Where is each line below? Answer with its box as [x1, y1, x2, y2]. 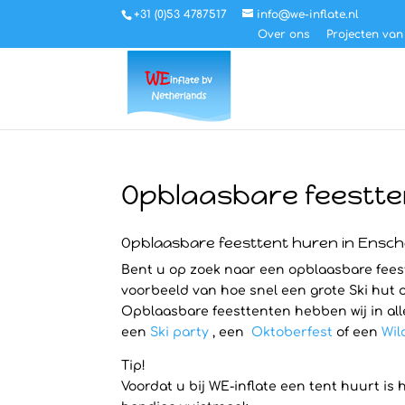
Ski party [150, 325, 210, 339]
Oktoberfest [251, 325, 334, 339]
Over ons [257, 28, 309, 41]
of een [333, 325, 382, 339]
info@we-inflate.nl [257, 8, 360, 21]
